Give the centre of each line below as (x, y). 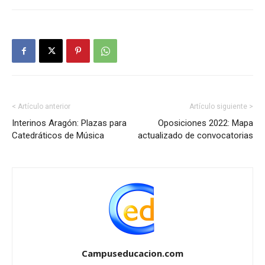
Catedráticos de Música (58, 136)
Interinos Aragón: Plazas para (69, 123)
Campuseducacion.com (132, 253)
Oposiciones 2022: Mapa (206, 123)
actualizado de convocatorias (195, 136)
